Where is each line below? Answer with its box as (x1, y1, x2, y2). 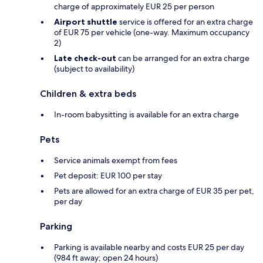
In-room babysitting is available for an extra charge (54, 109, 239, 120)
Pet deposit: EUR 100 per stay (54, 170, 162, 181)
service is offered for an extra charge (117, 16, 253, 27)
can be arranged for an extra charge (116, 52, 249, 63)
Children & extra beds (40, 87, 136, 99)
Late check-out (54, 52, 116, 63)
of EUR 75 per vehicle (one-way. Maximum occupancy (54, 26, 249, 38)
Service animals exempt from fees (54, 154, 177, 166)
